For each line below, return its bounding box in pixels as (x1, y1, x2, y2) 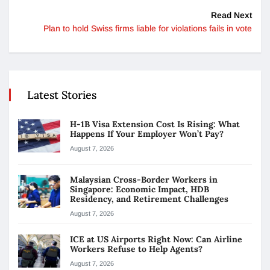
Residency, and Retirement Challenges (70, 193, 228, 204)
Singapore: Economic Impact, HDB (70, 183, 209, 195)
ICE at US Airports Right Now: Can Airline (70, 233, 242, 245)
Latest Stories (27, 87, 96, 102)
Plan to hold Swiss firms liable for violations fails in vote (43, 23, 252, 33)
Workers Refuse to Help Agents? (70, 243, 205, 254)
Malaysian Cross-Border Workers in (70, 174, 218, 185)
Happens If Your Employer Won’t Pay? (70, 128, 226, 139)
